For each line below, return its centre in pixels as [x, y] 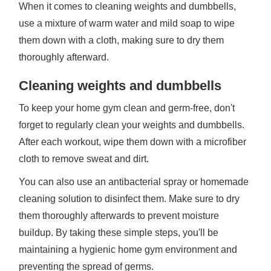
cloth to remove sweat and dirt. [84, 159]
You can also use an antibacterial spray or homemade [134, 182]
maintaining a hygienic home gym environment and [128, 250]
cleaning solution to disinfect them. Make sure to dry [129, 199]
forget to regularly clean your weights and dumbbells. [132, 125]
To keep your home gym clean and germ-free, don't [127, 108]
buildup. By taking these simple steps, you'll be [119, 233]
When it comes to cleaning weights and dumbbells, [128, 6]
